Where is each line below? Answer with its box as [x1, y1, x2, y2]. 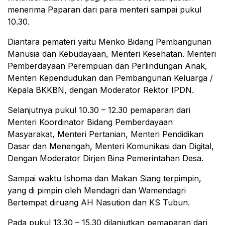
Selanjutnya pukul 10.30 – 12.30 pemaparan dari [8, 104, 190, 115]
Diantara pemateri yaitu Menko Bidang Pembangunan [8, 36, 211, 47]
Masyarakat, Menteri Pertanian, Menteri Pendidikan [8, 129, 203, 139]
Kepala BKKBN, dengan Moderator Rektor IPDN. [8, 84, 194, 95]
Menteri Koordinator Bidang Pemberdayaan [8, 117, 173, 127]
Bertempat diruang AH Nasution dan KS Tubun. [8, 197, 190, 207]
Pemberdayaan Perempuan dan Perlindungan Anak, [8, 60, 207, 71]
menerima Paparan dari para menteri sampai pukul [8, 4, 201, 15]
